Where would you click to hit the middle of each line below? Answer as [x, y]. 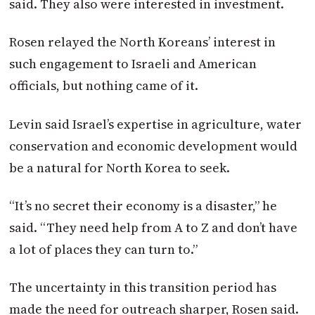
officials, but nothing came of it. [104, 86]
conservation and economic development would [154, 146]
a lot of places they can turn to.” [104, 250]
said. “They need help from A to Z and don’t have [154, 228]
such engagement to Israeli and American [133, 64]
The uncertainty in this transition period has [143, 288]
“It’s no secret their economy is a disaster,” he [143, 206]
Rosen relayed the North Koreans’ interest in [143, 42]
